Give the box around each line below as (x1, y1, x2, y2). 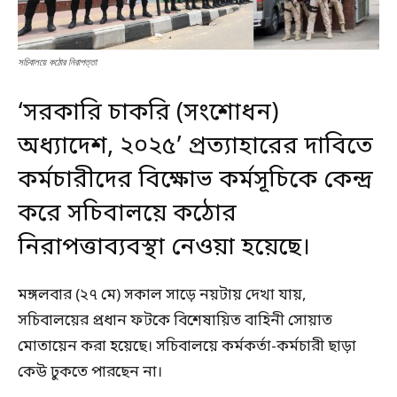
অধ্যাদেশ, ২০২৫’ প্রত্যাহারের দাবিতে (18, 131, 373, 164)
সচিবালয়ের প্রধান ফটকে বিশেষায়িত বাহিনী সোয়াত (18, 311, 332, 332)
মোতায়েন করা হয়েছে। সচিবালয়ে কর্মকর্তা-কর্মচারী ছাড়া (18, 337, 356, 358)
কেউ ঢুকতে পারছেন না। (18, 362, 162, 384)
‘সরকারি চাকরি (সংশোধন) (18, 97, 279, 130)
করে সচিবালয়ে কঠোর (18, 198, 237, 231)
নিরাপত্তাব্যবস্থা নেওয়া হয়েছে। (18, 232, 310, 265)
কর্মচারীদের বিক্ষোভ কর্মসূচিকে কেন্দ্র (18, 165, 373, 198)
